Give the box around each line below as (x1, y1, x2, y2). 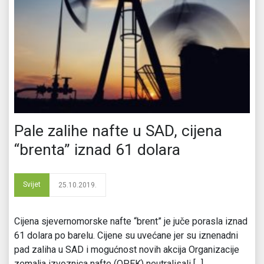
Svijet (23, 180, 41, 189)
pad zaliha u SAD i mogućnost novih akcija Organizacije (14, 243, 239, 255)
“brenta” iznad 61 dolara (14, 140, 180, 159)
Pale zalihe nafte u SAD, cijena (14, 121, 222, 140)
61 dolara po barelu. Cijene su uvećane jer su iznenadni (14, 229, 238, 241)
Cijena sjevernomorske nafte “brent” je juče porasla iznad (14, 215, 247, 227)
